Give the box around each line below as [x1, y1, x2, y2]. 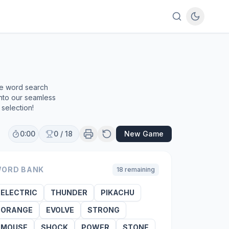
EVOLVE [45, 205, 74, 214]
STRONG [87, 205, 120, 214]
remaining [123, 166, 155, 173]
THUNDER [50, 188, 87, 197]
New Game [124, 129, 164, 138]
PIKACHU [100, 188, 134, 197]
